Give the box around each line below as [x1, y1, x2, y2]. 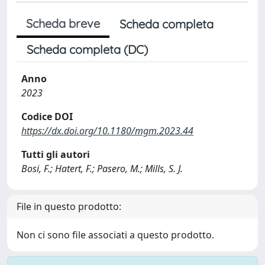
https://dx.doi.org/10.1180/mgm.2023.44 [21, 124, 193, 137]
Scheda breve [26, 16, 100, 31]
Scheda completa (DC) [27, 42, 148, 57]
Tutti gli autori [21, 148, 90, 161]
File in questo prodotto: [17, 200, 121, 213]
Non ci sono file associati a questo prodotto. [17, 228, 214, 241]
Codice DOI [21, 110, 73, 123]
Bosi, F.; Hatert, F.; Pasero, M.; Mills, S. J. [21, 162, 183, 175]
